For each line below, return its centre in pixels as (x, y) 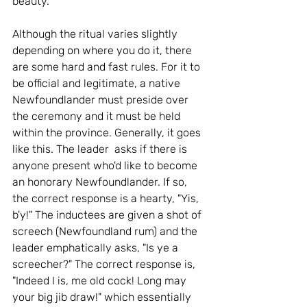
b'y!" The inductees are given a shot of (108, 215)
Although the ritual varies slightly (96, 34)
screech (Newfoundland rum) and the (106, 231)
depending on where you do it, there (103, 50)
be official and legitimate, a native (98, 83)
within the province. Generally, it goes (108, 133)
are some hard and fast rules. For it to (108, 67)
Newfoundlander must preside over (102, 100)
